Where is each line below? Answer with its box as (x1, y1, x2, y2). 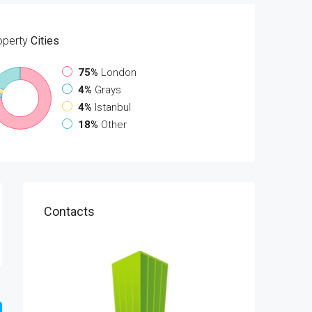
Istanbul (95, 100, 132, 114)
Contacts (44, 203, 95, 219)
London (101, 65, 137, 79)
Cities (28, 33, 60, 47)
